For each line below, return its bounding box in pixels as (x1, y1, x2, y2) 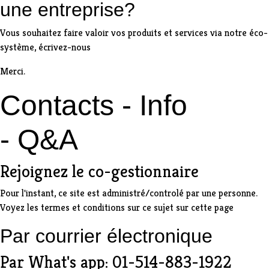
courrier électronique (35, 225, 213, 247)
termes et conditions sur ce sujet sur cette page (41, 201, 234, 214)
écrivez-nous (38, 40, 91, 53)
